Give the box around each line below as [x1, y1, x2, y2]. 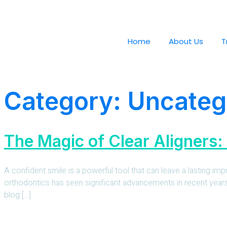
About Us [169, 35, 204, 47]
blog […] [4, 188, 31, 201]
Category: [4, 86, 127, 117]
